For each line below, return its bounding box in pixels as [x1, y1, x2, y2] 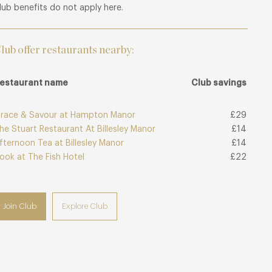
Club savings [191, 79, 247, 88]
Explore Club [62, 202, 108, 211]
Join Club [3, 202, 37, 211]
